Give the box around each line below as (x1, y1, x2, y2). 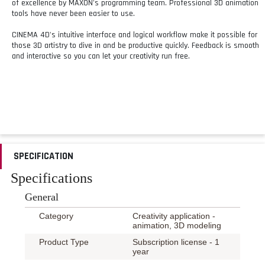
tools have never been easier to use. (12, 8, 135, 19)
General (25, 190, 59, 203)
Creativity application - (132, 211, 215, 221)
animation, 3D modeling (132, 220, 221, 230)
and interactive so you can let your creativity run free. (12, 50, 190, 62)
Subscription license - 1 (132, 237, 219, 247)
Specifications (11, 170, 92, 186)
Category (39, 211, 73, 221)
